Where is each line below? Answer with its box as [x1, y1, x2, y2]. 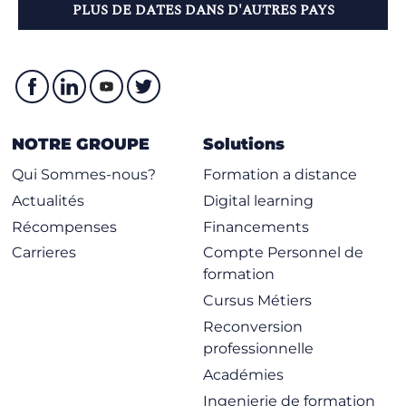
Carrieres [12, 244, 77, 262]
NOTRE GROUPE [12, 134, 150, 154]
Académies [203, 365, 284, 383]
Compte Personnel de [203, 244, 363, 262]
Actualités [12, 191, 85, 209]
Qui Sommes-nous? [12, 165, 157, 183]
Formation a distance [203, 165, 357, 183]
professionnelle [203, 339, 314, 357]
